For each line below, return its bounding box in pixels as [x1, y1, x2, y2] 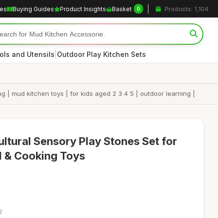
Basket [112, 5, 132, 13]
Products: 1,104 [163, 5, 208, 13]
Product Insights [60, 5, 106, 13]
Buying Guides [13, 5, 54, 13]
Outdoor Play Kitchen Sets [56, 50, 146, 58]
